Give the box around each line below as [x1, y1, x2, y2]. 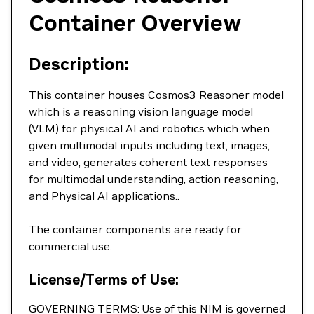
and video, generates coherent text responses [29, 155, 268, 169]
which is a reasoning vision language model [29, 104, 253, 118]
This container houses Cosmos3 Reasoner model [29, 88, 284, 102]
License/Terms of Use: [29, 271, 179, 289]
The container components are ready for [29, 222, 242, 236]
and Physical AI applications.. [29, 189, 179, 203]
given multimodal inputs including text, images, [29, 138, 270, 152]
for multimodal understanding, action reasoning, [29, 172, 278, 186]
